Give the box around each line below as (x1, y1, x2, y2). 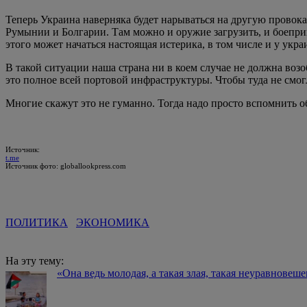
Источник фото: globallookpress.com (5, 161, 126, 170)
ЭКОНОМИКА (76, 216, 149, 228)
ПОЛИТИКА (5, 216, 68, 228)
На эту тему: (5, 254, 64, 267)
